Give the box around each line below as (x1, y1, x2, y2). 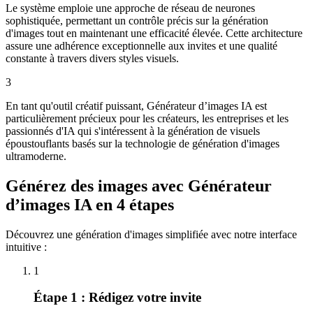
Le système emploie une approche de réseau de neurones (6, 1, 255, 14)
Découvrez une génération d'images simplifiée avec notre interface (6, 228, 297, 240)
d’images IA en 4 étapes (6, 195, 174, 214)
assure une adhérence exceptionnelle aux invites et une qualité (6, 39, 277, 52)
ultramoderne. (6, 150, 66, 162)
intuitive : (6, 240, 47, 253)
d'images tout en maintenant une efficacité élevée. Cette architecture (6, 27, 303, 39)
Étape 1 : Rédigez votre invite (34, 290, 201, 305)
